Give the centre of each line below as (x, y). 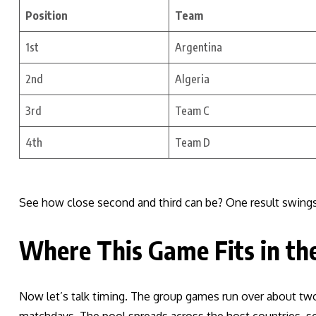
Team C (192, 111)
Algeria (192, 79)
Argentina (199, 48)
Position (47, 16)
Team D (193, 143)
